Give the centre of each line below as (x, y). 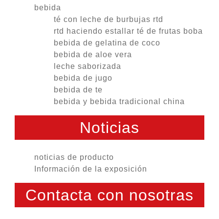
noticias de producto (74, 157)
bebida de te (78, 90)
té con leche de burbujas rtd (109, 20)
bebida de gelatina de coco (107, 43)
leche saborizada (88, 66)
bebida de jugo (83, 78)
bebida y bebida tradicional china (119, 102)
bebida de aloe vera (93, 55)
